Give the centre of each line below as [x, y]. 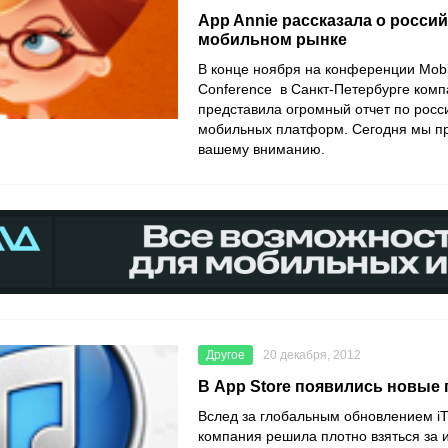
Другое [225, 355]
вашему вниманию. [263, 149]
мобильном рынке [272, 39]
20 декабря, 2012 [312, 355]
